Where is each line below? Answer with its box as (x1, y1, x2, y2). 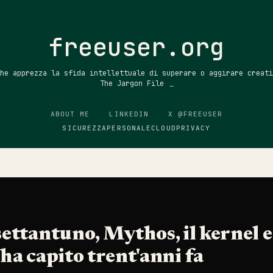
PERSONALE (107, 124, 152, 132)
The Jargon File (99, 79, 168, 88)
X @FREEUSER (168, 110, 223, 118)
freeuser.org (49, 31, 224, 63)
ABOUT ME (50, 110, 90, 118)
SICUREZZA (62, 124, 107, 132)
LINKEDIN (109, 110, 149, 118)
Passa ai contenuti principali (69, 9, 204, 21)
